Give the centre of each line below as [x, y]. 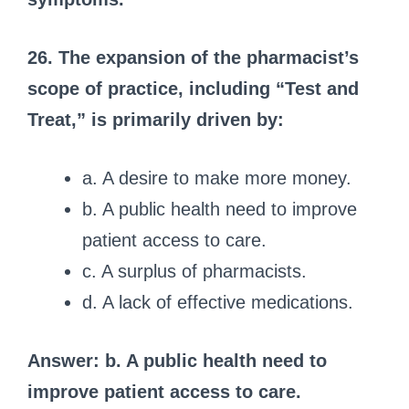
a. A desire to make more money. [217, 178]
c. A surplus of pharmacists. [194, 271]
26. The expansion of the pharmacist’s [193, 57]
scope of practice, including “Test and [193, 88]
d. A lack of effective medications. [218, 302]
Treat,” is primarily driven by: [156, 119]
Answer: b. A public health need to [177, 360]
